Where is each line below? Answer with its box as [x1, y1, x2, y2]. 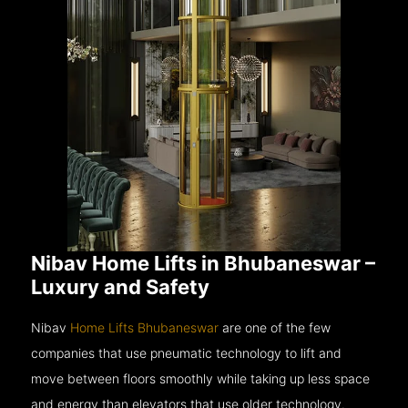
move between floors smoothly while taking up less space [31, 370, 371, 386]
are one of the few [219, 319, 331, 335]
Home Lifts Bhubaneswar [70, 319, 219, 335]
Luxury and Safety [31, 274, 210, 299]
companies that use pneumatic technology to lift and [31, 344, 342, 361]
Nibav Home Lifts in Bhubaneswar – [31, 250, 376, 275]
